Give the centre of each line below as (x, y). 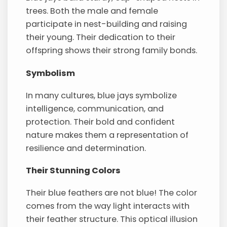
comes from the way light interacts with (108, 206)
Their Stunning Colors (73, 171)
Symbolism (51, 73)
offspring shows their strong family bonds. (112, 51)
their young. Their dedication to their (101, 37)
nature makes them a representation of (107, 135)
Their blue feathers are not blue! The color (112, 193)
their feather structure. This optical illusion (112, 219)
